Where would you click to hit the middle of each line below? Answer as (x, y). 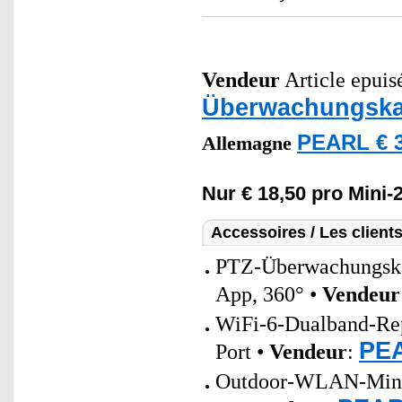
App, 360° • (269, 294)
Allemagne (249, 144)
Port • (242, 352)
